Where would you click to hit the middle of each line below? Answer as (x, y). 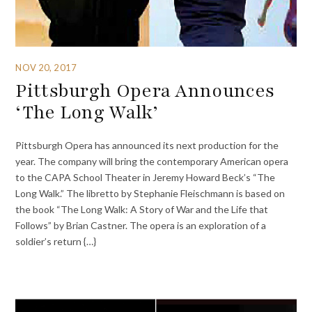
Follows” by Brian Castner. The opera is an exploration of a (141, 225)
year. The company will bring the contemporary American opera (152, 161)
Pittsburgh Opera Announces (145, 91)
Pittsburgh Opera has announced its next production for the (147, 145)
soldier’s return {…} (56, 241)
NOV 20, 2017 (46, 67)
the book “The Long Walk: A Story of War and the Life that (142, 209)
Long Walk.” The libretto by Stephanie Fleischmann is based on (150, 193)
